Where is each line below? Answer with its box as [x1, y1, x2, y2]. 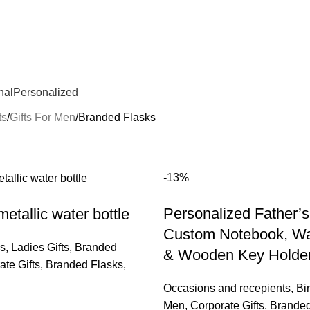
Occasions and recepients [163, 282, 291, 294]
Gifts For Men [9, 111, 75, 123]
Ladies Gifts [10, 241, 69, 254]
